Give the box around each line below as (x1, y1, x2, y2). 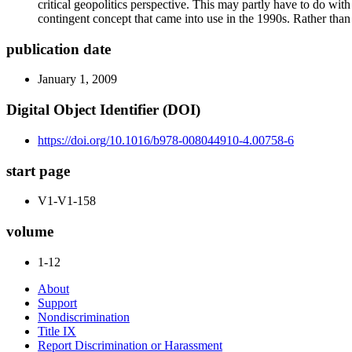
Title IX (38, 324, 76, 338)
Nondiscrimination (38, 310, 130, 324)
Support (38, 295, 77, 310)
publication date (6, 40, 111, 57)
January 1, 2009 (38, 72, 117, 86)
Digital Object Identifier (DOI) (6, 101, 200, 119)
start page (6, 162, 70, 179)
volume (6, 223, 53, 240)
